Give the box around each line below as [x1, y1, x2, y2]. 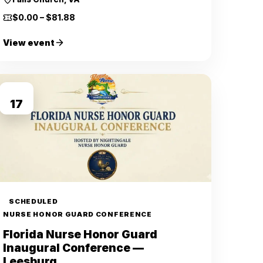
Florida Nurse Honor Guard [3, 228, 158, 241]
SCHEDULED [9, 197, 58, 205]
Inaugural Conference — [3, 241, 144, 255]
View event [3, 38, 55, 48]
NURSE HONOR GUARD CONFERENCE [3, 210, 152, 218]
